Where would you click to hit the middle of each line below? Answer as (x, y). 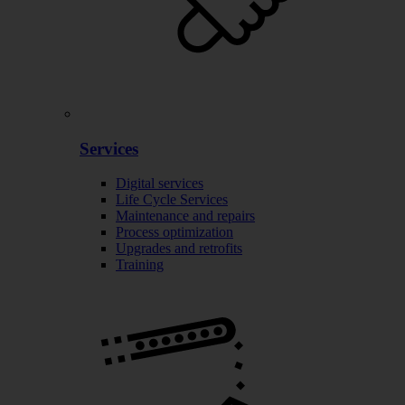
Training (140, 265)
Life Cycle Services (172, 200)
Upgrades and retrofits (179, 249)
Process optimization (174, 232)
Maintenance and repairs (185, 216)
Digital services (160, 184)
